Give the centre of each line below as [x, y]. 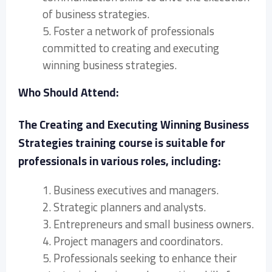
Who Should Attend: [69, 92]
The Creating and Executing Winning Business [134, 124]
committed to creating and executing [131, 48]
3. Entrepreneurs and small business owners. [148, 224]
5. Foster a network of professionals [128, 31]
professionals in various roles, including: [120, 161]
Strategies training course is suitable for [122, 143]
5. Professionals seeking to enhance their [140, 258]
